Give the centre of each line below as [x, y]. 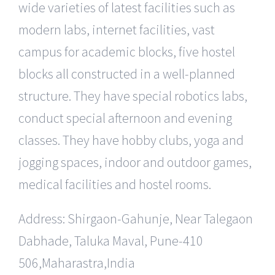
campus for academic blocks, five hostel [127, 52]
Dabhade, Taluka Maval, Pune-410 [111, 241]
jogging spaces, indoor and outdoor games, [135, 162]
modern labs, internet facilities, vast [117, 30]
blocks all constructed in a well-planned [127, 74]
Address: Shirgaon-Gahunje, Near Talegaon [136, 219]
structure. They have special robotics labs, [133, 96]
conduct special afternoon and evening [125, 118]
